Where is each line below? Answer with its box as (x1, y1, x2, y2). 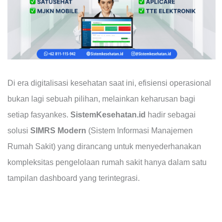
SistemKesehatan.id (70, 110, 146, 119)
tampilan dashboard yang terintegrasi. (7, 173, 140, 182)
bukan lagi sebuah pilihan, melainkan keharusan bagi (7, 94, 195, 103)
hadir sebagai (145, 110, 196, 119)
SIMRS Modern (30, 126, 86, 135)
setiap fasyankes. (7, 110, 70, 119)
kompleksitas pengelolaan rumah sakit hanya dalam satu (7, 158, 207, 166)
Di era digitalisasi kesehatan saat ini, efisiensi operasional (7, 78, 211, 87)
